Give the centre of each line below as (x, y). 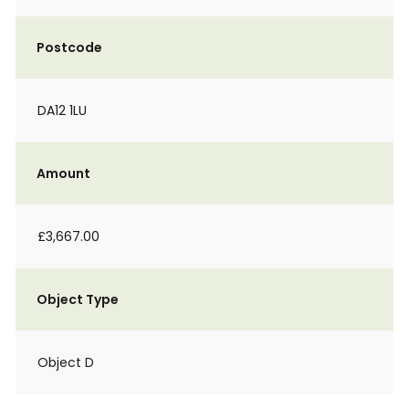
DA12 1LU (62, 110)
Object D (66, 362)
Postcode (69, 47)
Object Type (78, 299)
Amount (63, 173)
